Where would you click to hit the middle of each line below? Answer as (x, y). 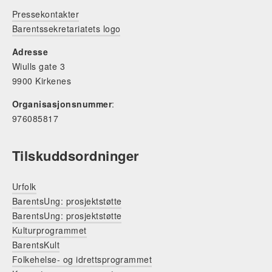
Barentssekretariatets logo (66, 29)
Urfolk (24, 186)
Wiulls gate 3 (39, 66)
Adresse (30, 52)
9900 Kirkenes (42, 81)
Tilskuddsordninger (76, 155)
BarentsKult (36, 245)
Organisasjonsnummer (62, 104)
